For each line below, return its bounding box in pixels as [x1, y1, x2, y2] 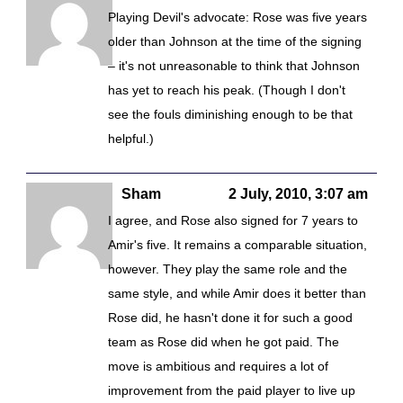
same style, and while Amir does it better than [108, 286, 366, 300]
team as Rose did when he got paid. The [108, 335, 339, 349]
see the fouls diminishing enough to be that [108, 107, 353, 121]
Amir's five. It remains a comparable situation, [108, 237, 367, 252]
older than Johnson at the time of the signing [108, 34, 362, 49]
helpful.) [108, 131, 154, 146]
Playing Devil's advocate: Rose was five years [108, 10, 367, 24]
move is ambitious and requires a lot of [108, 359, 328, 373]
